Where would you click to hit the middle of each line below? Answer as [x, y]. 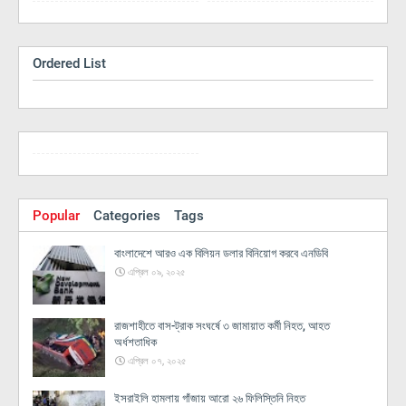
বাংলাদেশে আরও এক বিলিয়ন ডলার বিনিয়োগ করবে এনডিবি [221, 254]
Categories [127, 216]
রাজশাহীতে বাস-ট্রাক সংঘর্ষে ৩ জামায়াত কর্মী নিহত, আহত [222, 326]
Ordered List [69, 64]
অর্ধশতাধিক [135, 343]
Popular [56, 216]
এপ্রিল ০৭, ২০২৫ [157, 362]
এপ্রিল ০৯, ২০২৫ [157, 273]
